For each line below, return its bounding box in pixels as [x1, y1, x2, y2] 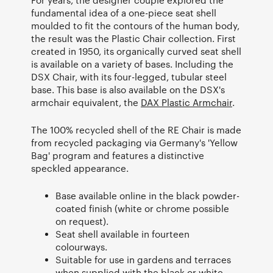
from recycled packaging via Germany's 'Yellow [31, 136, 238, 148]
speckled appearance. [31, 162, 129, 174]
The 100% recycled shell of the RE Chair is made [31, 124, 241, 135]
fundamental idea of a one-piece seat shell [31, 7, 216, 18]
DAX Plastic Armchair [141, 96, 232, 108]
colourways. [55, 241, 107, 252]
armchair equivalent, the [31, 96, 141, 108]
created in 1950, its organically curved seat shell [31, 45, 241, 57]
